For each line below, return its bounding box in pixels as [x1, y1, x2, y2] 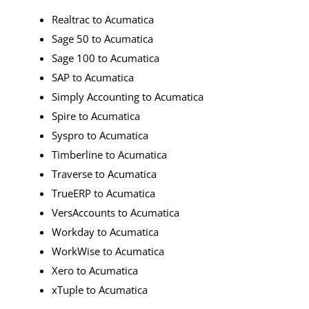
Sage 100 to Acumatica [52, 51, 159, 66]
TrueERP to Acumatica [52, 186, 155, 201]
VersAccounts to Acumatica [52, 206, 179, 220]
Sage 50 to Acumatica [52, 32, 153, 46]
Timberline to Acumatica [52, 148, 167, 162]
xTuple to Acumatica [52, 283, 148, 297]
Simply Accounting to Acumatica [52, 90, 203, 104]
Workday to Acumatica [52, 225, 159, 239]
